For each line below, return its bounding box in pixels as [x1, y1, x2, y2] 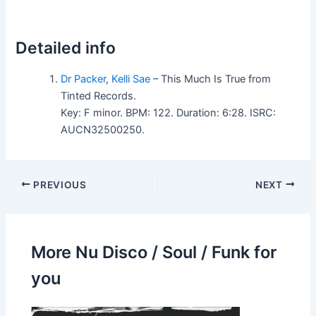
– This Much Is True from [150, 72, 272, 85]
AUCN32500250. [61, 123, 145, 136]
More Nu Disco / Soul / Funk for [31, 242, 277, 262]
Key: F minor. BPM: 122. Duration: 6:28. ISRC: [61, 106, 276, 119]
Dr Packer [61, 72, 107, 85]
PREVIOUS [30, 178, 87, 190]
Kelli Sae [111, 72, 151, 85]
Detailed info [16, 37, 116, 58]
